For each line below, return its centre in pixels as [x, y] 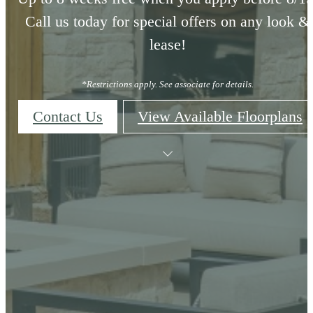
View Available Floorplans [220, 116]
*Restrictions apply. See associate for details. [168, 84]
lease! [168, 45]
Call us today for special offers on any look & [168, 22]
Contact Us [68, 116]
